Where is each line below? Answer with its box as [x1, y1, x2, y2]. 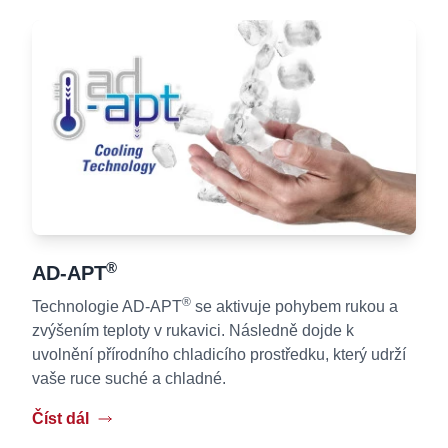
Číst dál [32, 410, 89, 428]
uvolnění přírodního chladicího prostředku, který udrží [32, 346, 406, 364]
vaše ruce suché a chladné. [32, 370, 226, 388]
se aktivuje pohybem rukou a [191, 298, 398, 316]
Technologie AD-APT [32, 298, 182, 316]
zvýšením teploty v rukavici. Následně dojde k [32, 322, 354, 340]
